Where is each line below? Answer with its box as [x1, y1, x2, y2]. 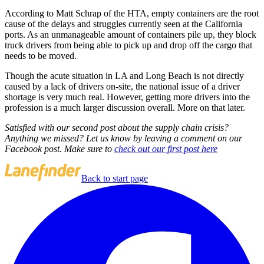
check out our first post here [114, 143, 217, 154]
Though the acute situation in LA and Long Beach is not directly [5, 70, 244, 81]
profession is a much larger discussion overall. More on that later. [5, 102, 245, 113]
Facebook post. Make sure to [5, 143, 114, 154]
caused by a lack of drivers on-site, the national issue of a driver [5, 81, 240, 91]
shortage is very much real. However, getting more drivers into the [5, 91, 250, 102]
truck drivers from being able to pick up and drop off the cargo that [5, 39, 252, 50]
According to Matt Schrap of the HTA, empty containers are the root [5, 8, 259, 18]
